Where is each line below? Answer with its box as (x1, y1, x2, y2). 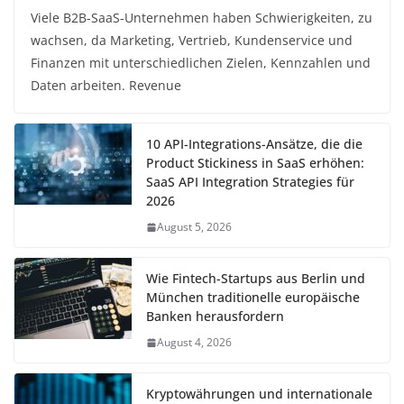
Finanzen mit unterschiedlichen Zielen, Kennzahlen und (31, 54, 371, 72)
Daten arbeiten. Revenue (31, 77, 181, 95)
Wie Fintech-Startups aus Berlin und (146, 270, 365, 288)
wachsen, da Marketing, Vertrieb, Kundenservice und (31, 32, 353, 50)
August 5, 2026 (157, 219, 232, 235)
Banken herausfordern (146, 308, 284, 326)
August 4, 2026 (157, 335, 232, 351)
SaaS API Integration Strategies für (146, 173, 354, 191)
